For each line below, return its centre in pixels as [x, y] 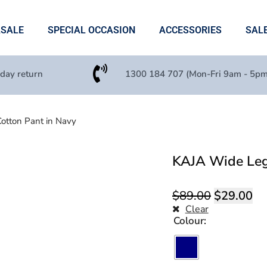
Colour [189, 221]
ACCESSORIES [190, 30]
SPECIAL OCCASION [91, 30]
